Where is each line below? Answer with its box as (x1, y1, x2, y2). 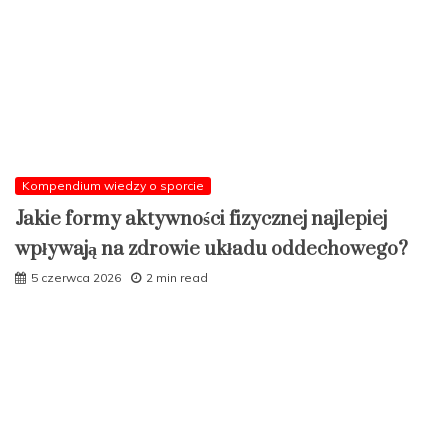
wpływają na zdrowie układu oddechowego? (15, 236, 408, 262)
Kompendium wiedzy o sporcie (22, 177, 204, 193)
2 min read (146, 269, 208, 285)
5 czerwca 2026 (31, 269, 121, 285)
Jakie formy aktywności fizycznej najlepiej (15, 206, 387, 232)
